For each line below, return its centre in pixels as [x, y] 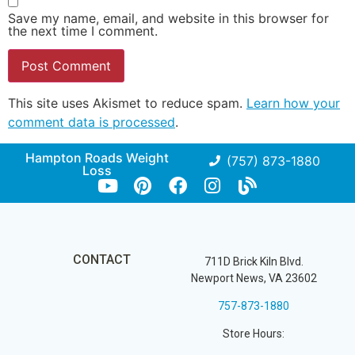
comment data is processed [92, 122]
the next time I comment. [83, 31]
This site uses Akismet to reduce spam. [127, 103]
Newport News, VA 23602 [254, 278]
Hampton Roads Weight [97, 157]
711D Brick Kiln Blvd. [254, 261]
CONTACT [101, 259]
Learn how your [293, 103]
